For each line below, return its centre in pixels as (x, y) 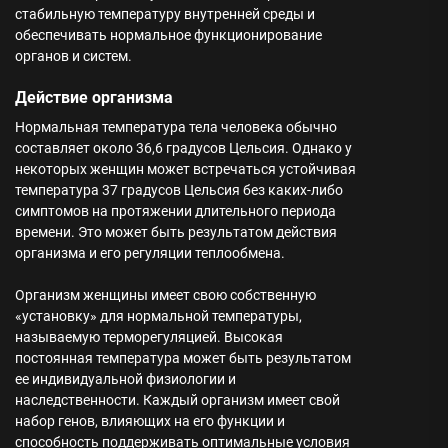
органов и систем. (73, 56)
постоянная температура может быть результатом (183, 358)
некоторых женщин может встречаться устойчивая (185, 169)
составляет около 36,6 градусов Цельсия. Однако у (183, 148)
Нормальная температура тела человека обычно (176, 127)
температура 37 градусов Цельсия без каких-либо (179, 190)
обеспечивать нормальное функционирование (168, 35)
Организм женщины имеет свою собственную (165, 295)
